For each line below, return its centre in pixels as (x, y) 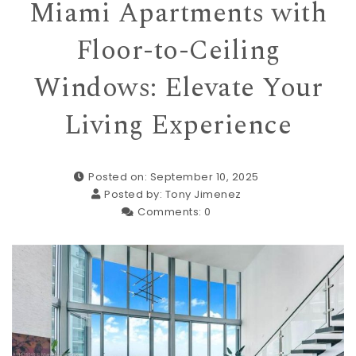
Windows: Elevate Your (178, 88)
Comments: (171, 211)
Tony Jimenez (203, 194)
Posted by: (135, 194)
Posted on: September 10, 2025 (174, 176)
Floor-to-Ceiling (178, 50)
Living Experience (178, 125)
